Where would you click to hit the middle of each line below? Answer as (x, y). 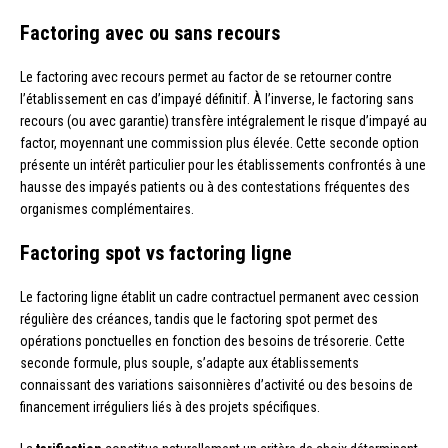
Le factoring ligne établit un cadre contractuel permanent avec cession (219, 296)
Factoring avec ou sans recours (150, 32)
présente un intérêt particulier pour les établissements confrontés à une (223, 164)
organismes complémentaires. (107, 208)
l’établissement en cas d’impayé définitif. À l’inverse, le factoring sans (217, 98)
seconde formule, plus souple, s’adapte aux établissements (189, 362)
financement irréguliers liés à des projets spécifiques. (170, 406)
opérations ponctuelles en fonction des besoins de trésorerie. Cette (212, 340)
